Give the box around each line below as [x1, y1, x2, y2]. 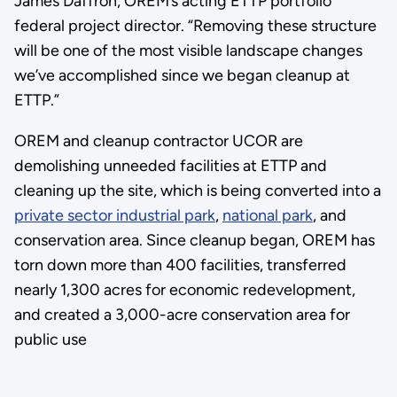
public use [13, 329, 87, 349]
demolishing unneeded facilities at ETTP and [13, 155, 327, 175]
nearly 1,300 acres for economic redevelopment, [13, 279, 355, 300]
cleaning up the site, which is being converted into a [13, 180, 381, 200]
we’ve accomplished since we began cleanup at [13, 65, 350, 85]
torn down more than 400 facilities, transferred [13, 254, 346, 275]
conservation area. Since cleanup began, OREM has [13, 230, 375, 250]
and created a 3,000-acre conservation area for [13, 304, 350, 324]
